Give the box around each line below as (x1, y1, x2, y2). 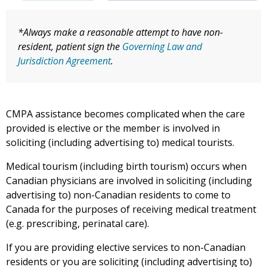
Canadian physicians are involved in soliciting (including (6, 174, 252, 188)
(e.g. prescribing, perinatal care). (6, 217, 149, 231)
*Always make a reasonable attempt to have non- (18, 26, 223, 39)
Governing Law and (122, 40, 202, 54)
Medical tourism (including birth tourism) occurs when (6, 160, 247, 173)
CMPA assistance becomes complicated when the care (6, 107, 245, 121)
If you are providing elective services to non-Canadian (6, 241, 246, 254)
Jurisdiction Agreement (18, 54, 111, 68)
